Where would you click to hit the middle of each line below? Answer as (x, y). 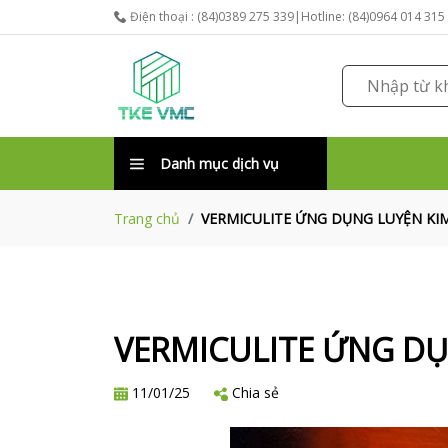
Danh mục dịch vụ (219, 163)
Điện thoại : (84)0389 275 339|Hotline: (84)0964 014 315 (287, 16)
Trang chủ (147, 218)
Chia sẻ (255, 392)
